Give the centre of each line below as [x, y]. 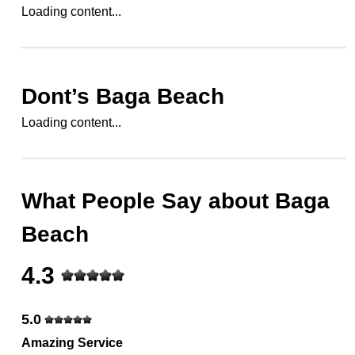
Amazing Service [73, 343]
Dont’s [59, 96]
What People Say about [149, 201]
